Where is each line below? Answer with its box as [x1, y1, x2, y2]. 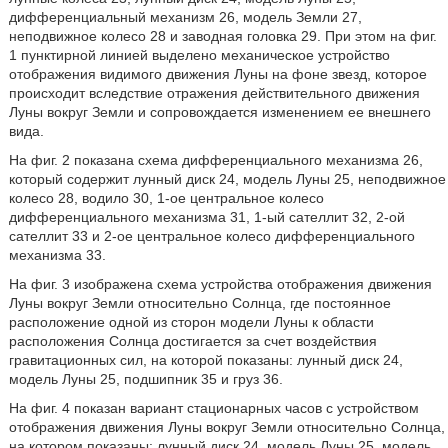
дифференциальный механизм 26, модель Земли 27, [8, 9, 362, 25]
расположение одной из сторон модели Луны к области [8, 314, 374, 330]
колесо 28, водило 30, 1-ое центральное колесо [8, 190, 324, 206]
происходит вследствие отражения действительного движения [8, 85, 420, 101]
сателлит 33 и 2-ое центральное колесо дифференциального [8, 228, 415, 244]
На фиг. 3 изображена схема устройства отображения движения [8, 276, 432, 292]
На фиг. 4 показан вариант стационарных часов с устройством [8, 400, 419, 416]
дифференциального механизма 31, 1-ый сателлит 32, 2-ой [8, 209, 405, 225]
